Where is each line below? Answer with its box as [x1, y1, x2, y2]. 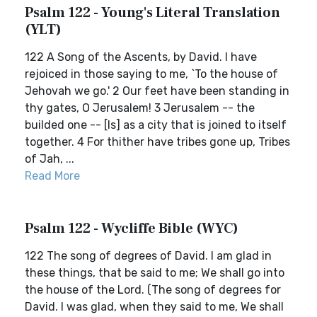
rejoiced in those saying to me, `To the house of [25, 67, 278, 81]
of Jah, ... [25, 152, 74, 166]
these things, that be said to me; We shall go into [25, 266, 284, 279]
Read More [25, 169, 80, 183]
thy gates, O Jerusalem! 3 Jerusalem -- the [25, 101, 255, 115]
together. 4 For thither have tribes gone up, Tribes [25, 135, 290, 149]
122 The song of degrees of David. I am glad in [25, 249, 272, 263]
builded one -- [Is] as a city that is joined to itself [25, 118, 287, 132]
